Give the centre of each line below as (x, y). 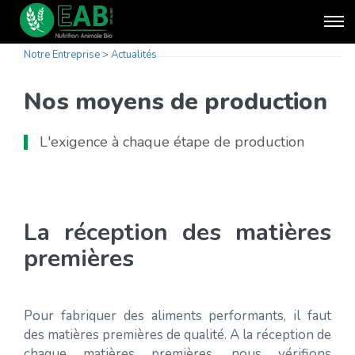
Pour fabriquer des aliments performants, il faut (177, 316)
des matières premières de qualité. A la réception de (177, 335)
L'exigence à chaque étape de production (172, 142)
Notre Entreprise (62, 55)
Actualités (134, 55)
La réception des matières (177, 233)
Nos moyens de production (176, 102)
